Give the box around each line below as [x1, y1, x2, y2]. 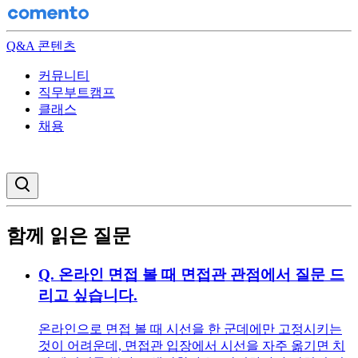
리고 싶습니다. [38, 286, 137, 304]
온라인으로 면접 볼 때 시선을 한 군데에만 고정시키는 [38, 321, 342, 336]
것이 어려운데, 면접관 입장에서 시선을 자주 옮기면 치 [38, 338, 345, 352]
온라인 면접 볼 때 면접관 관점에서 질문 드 [58, 265, 344, 283]
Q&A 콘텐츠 [6, 39, 76, 53]
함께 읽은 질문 [6, 225, 131, 246]
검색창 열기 [31, 175, 86, 187]
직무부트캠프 [38, 86, 115, 99]
